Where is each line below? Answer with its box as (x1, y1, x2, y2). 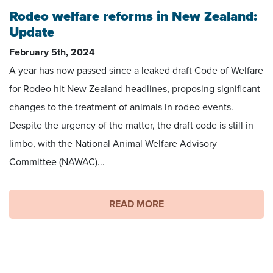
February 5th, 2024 (9, 46, 95, 59)
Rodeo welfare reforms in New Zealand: (9, 9, 257, 25)
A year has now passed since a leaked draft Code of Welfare (9, 65, 263, 77)
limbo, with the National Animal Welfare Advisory (9, 138, 217, 151)
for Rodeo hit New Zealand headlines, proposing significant (9, 83, 260, 96)
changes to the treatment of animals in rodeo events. (9, 101, 233, 114)
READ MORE (109, 198, 164, 211)
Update (9, 24, 54, 41)
